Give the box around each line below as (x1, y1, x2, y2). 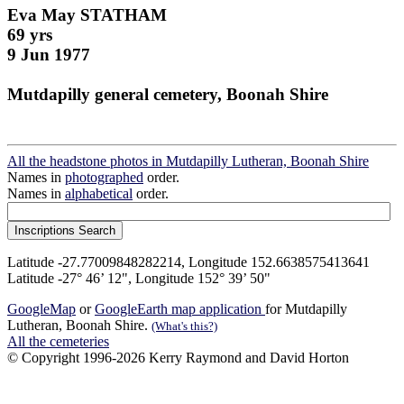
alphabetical (65, 186, 133, 202)
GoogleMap (7, 301, 76, 317)
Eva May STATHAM (7, 5, 167, 24)
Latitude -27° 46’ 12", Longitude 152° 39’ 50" (7, 271, 271, 287)
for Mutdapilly (265, 301, 347, 317)
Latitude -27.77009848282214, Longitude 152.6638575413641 (7, 254, 370, 271)
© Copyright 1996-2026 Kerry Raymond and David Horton (7, 350, 349, 366)
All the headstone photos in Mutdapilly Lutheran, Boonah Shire (7, 153, 369, 170)
